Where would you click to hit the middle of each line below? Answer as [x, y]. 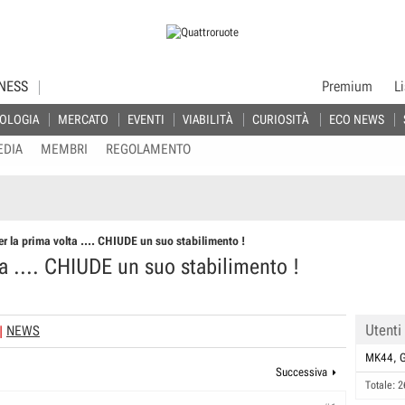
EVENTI [146, 119]
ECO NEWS [356, 119]
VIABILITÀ [207, 119]
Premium [348, 86]
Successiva [301, 372]
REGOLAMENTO [148, 149]
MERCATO [83, 119]
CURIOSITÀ [280, 119]
